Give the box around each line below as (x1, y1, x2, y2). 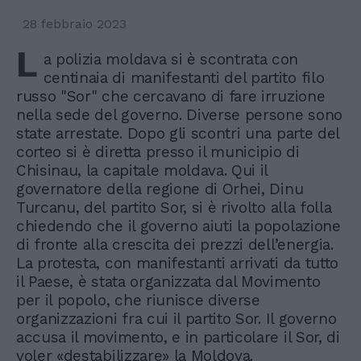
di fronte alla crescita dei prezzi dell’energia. (16, 235, 334, 255)
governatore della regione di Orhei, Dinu (16, 180, 304, 199)
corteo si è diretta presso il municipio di (16, 143, 300, 162)
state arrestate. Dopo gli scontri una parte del (16, 124, 339, 143)
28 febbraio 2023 (23, 16, 127, 32)
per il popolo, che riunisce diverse (16, 291, 260, 310)
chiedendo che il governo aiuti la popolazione (16, 217, 341, 236)
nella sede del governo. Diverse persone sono (16, 106, 342, 125)
